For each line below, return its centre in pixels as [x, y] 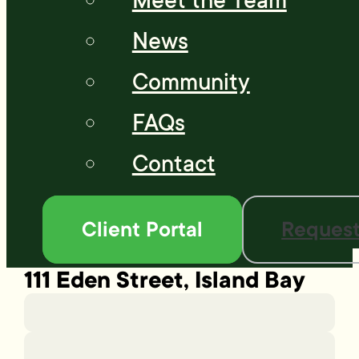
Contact [173, 164]
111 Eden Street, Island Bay [165, 280]
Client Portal [142, 230]
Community [191, 82]
